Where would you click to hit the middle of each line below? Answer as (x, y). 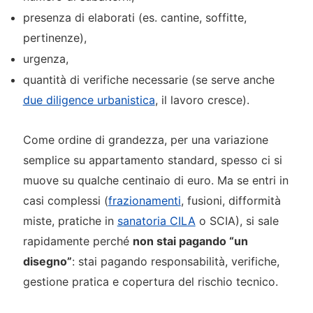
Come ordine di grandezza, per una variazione (145, 139)
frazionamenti (144, 200)
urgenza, (45, 59)
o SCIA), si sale (237, 220)
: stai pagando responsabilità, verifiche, (175, 261)
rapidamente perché (78, 241)
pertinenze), (54, 38)
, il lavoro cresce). (202, 100)
